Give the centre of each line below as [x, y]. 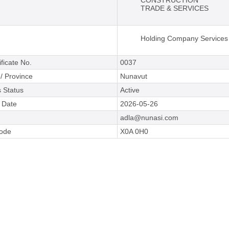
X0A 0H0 [134, 132]
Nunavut [134, 76]
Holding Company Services [184, 39]
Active [130, 90]
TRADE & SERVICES [175, 8]
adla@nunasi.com [149, 118]
